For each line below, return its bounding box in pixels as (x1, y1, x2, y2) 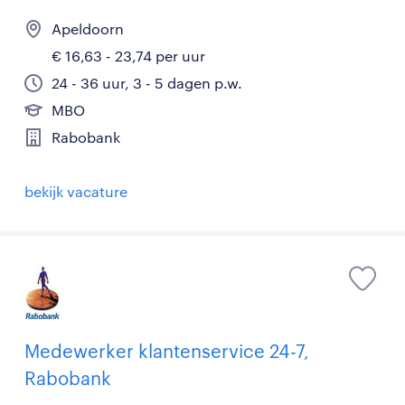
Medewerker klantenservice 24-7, (24, 340, 309, 362)
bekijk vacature (24, 183, 127, 200)
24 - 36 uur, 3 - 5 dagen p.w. (52, 74, 242, 91)
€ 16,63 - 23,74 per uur (52, 47, 205, 64)
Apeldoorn (52, 20, 124, 37)
